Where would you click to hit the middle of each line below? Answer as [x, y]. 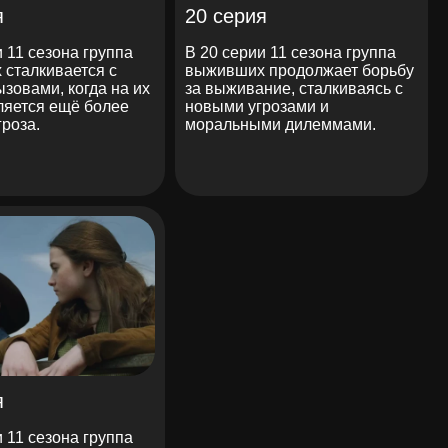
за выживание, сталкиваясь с [294, 88]
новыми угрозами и [257, 106]
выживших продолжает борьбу [300, 70]
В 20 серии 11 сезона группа [291, 52]
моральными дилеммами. [281, 124]
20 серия [226, 15]
